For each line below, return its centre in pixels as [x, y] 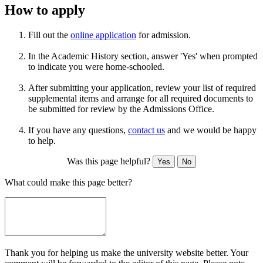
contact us [146, 130]
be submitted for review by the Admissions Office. [121, 109]
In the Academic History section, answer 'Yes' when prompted [143, 56]
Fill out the [49, 35]
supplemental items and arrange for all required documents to [141, 98]
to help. [42, 140]
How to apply [45, 10]
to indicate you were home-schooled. [96, 66]
